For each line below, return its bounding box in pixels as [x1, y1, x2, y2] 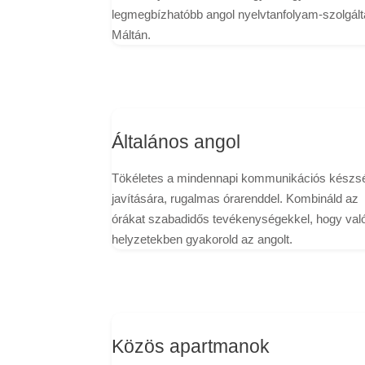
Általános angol [112, 132, 240, 153]
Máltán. [112, 27, 151, 42]
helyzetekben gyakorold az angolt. [112, 232, 292, 247]
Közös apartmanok [112, 336, 270, 358]
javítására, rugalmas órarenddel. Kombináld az [112, 191, 358, 206]
